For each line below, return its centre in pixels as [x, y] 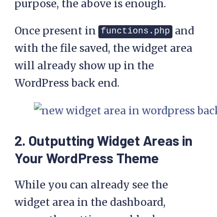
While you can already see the [91, 185]
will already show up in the [84, 66]
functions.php [135, 31]
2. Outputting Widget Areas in [103, 140]
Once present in [56, 31]
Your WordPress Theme [87, 158]
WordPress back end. [67, 83]
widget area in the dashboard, [90, 202]
